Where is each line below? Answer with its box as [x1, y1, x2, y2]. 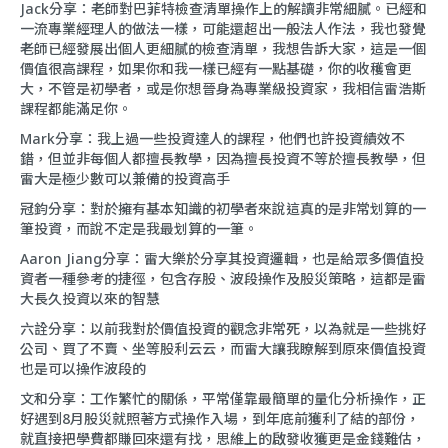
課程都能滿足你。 [20, 99, 132, 119]
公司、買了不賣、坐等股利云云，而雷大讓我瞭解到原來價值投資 [20, 339, 426, 359]
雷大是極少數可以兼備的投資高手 [20, 169, 230, 189]
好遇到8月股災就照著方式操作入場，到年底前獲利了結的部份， [20, 409, 420, 429]
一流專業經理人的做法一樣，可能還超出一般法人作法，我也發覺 [20, 19, 426, 39]
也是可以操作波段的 [20, 359, 146, 379]
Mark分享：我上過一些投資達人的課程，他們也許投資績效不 [20, 129, 405, 149]
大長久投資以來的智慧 [20, 289, 160, 309]
